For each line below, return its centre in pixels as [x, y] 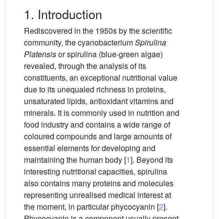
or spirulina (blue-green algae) [109, 54]
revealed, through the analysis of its [85, 66]
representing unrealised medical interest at [98, 195]
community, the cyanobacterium [79, 42]
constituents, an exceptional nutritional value [101, 77]
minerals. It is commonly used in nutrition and [102, 113]
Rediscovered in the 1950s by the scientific [98, 31]
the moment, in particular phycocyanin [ [91, 207]
